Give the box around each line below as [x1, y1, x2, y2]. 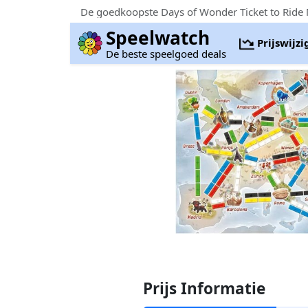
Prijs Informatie [143, 278, 266, 299]
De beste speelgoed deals [106, 47, 227, 60]
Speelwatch [106, 25, 210, 50]
